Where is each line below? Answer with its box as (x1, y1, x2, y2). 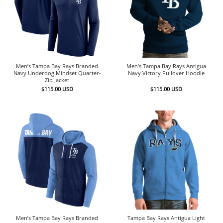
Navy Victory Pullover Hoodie (127, 69, 205, 77)
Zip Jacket (45, 76, 69, 84)
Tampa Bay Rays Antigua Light (127, 214, 205, 222)
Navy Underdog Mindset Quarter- (13, 69, 101, 77)
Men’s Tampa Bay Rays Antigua (126, 62, 206, 70)
